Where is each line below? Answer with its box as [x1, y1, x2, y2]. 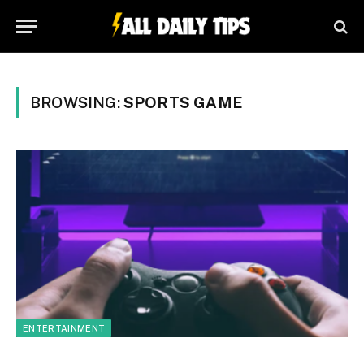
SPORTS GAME [123, 93, 243, 111]
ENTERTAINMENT [23, 323, 106, 333]
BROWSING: [30, 93, 123, 111]
